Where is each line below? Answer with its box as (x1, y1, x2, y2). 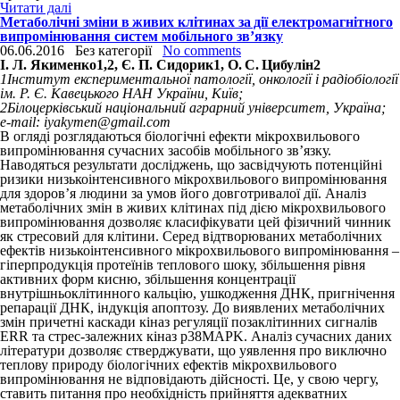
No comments (162, 43, 241, 58)
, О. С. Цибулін (221, 57, 313, 72)
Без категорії (75, 43, 152, 58)
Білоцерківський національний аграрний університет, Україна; (7, 100, 386, 115)
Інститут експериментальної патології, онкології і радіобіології (7, 71, 398, 87)
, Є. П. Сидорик (114, 57, 213, 72)
